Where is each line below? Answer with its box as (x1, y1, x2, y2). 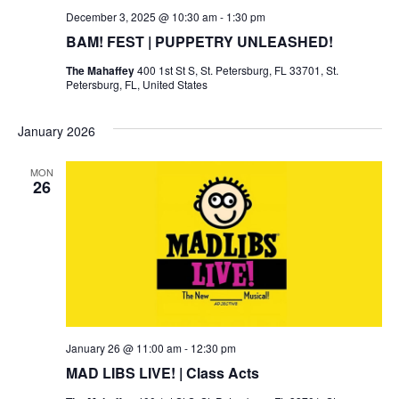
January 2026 (17, 122, 95, 141)
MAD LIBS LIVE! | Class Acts (65, 362, 259, 383)
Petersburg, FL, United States (65, 77, 208, 93)
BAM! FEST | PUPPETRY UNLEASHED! (65, 31, 333, 53)
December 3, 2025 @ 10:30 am (65, 9, 217, 25)
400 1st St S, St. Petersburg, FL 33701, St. (136, 62, 338, 78)
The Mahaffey (65, 62, 137, 79)
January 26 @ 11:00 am (65, 339, 182, 355)
